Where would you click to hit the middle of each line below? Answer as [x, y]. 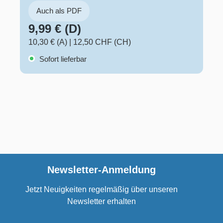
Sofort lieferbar [62, 59]
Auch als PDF [59, 10]
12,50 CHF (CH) [102, 42]
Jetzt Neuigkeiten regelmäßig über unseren [102, 189]
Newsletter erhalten [102, 201]
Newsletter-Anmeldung [102, 170]
